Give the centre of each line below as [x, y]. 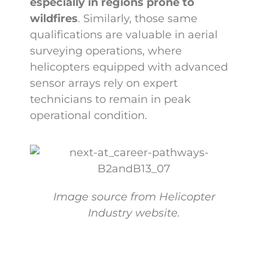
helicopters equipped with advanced [129, 67]
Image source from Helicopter [134, 197]
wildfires [54, 19]
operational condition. [89, 116]
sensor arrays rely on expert [104, 83]
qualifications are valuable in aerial [124, 35]
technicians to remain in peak [110, 100]
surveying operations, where [106, 51]
